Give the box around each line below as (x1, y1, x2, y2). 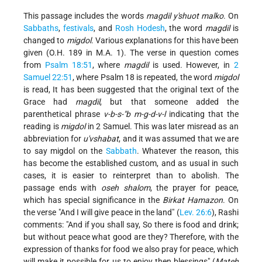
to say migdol (23, 146, 75, 156)
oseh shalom (101, 183, 150, 193)
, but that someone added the (100, 97, 239, 107)
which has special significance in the (23, 195, 163, 205)
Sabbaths (23, 23, 58, 33)
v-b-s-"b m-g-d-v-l (104, 109, 166, 119)
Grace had (23, 97, 76, 107)
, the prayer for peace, (150, 183, 239, 193)
